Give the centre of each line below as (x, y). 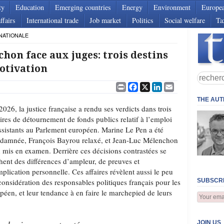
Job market (105, 20)
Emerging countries (83, 7)
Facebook (153, 85)
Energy (132, 7)
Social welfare (185, 20)
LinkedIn (176, 85)
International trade (52, 20)
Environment (172, 7)
